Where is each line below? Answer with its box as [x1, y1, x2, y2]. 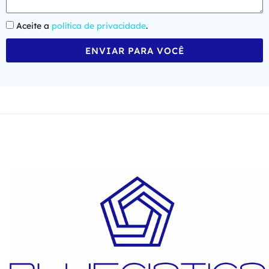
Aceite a [16, 20, 52, 31]
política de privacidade [52, 20, 146, 31]
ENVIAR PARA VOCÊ [85, 44, 184, 56]
